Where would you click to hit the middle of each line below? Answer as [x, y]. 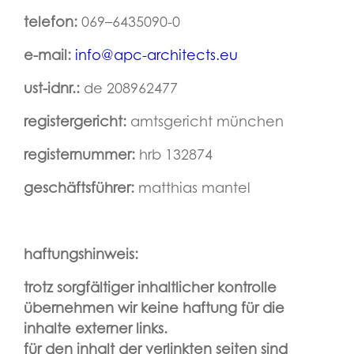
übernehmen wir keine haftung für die [154, 310]
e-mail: [47, 57]
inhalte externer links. [96, 330]
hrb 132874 [174, 156]
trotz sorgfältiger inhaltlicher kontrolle [150, 289]
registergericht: [75, 123]
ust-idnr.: [54, 90]
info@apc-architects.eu [156, 57]
